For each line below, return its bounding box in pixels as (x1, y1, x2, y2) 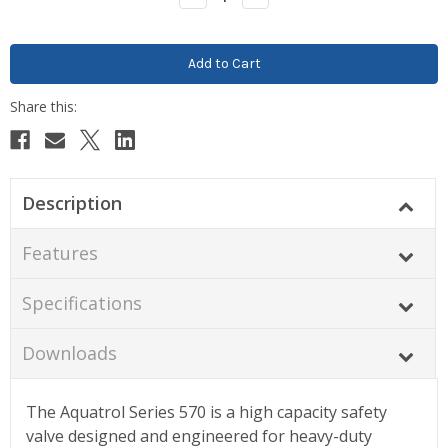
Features (21, 240, 98, 265)
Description (21, 190, 122, 215)
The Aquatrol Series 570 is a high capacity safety (26, 400, 387, 423)
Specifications (21, 290, 142, 315)
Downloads (21, 340, 117, 365)
